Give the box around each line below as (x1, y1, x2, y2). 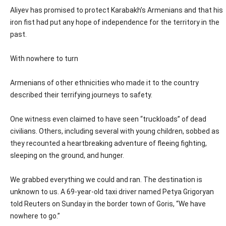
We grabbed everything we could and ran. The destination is (10, 176, 202, 184)
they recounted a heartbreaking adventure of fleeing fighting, (10, 139, 207, 148)
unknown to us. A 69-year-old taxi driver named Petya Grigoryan (10, 188, 214, 196)
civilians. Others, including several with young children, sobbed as (10, 127, 219, 136)
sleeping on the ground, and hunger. (10, 151, 124, 160)
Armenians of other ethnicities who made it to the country (10, 79, 199, 87)
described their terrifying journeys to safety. (10, 91, 152, 99)
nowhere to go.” (10, 212, 60, 220)
